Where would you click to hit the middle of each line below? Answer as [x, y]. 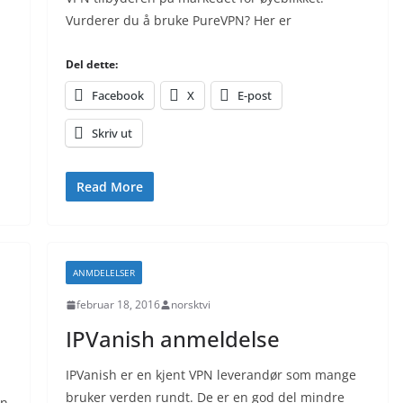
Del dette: [91, 64]
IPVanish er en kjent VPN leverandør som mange [210, 375]
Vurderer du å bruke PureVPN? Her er [178, 20]
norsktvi [190, 304]
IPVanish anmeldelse [172, 339]
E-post [254, 95]
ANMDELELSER [103, 273]
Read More [109, 187]
